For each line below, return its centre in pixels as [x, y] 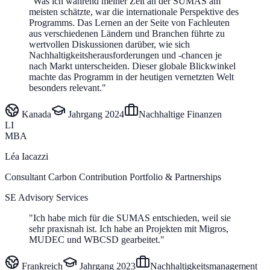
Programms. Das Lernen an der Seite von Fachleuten [129, 22]
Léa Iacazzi [27, 156]
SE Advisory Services [46, 197]
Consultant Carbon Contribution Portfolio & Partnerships [113, 177]
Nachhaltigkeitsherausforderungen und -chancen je [125, 55]
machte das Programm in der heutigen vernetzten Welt [131, 77]
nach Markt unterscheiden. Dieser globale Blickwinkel [132, 66]
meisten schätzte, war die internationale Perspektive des [134, 11]
